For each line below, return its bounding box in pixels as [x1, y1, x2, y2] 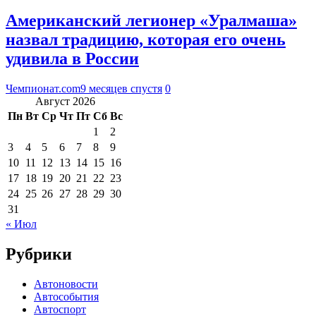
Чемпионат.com [6, 82, 80, 95]
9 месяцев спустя [80, 82, 162, 95]
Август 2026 [35, 95, 95, 107]
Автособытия [34, 290, 99, 303]
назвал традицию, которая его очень [6, 30, 286, 49]
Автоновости [34, 277, 98, 290]
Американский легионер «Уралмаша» [6, 11, 297, 30]
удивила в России [6, 49, 139, 68]
